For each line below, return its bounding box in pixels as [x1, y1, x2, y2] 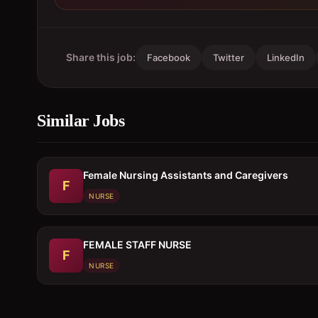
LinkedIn [267, 52, 305, 63]
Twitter [213, 52, 244, 63]
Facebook [147, 52, 190, 63]
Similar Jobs [37, 111, 124, 130]
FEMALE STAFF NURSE [83, 238, 192, 251]
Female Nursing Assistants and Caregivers [83, 169, 288, 181]
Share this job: [66, 51, 136, 63]
